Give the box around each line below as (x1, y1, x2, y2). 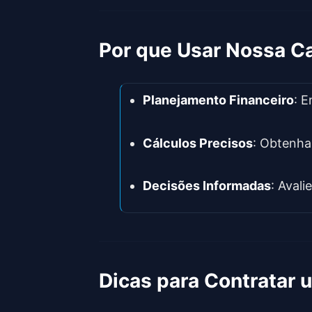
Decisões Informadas (143, 178, 271, 194)
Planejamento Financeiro (143, 93, 294, 108)
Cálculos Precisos (143, 135, 253, 150)
